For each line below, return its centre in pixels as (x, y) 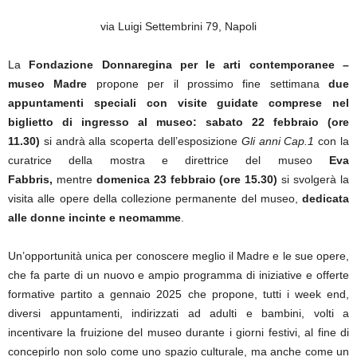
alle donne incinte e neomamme (94, 218)
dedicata (326, 198)
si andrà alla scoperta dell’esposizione (141, 141)
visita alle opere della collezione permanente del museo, (155, 198)
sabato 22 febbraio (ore (277, 122)
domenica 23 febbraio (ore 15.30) (189, 179)
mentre (76, 179)
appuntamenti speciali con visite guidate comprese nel (178, 103)
